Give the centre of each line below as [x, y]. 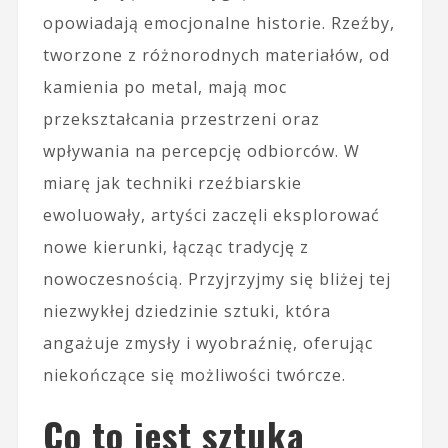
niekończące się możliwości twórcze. [194, 375]
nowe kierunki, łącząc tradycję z [175, 247]
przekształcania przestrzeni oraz [181, 119]
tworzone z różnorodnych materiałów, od [216, 55]
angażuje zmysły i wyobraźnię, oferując [207, 343]
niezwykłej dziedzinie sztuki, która [186, 311]
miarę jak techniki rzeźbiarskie [172, 183]
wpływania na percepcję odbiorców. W [201, 151]
